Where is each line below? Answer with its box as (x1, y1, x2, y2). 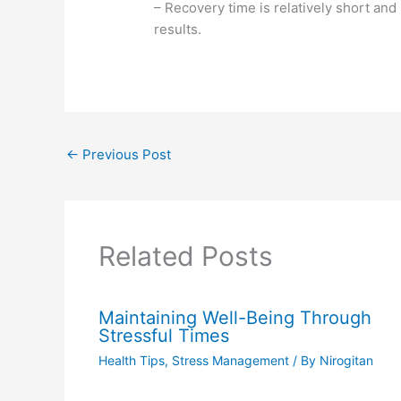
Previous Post (79, 146, 171, 164)
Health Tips (98, 352, 165, 368)
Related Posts (98, 239, 273, 272)
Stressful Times (98, 324, 229, 346)
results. (154, 21, 202, 38)
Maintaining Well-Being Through (98, 306, 371, 328)
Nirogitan (319, 352, 373, 368)
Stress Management (171, 352, 289, 368)
